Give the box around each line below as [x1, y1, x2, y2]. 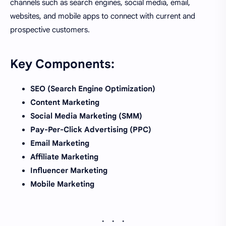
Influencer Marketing [30, 166, 107, 176]
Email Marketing [30, 139, 89, 148]
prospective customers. [10, 25, 90, 35]
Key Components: [10, 56, 115, 72]
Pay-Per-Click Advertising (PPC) [30, 125, 151, 135]
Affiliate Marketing [30, 152, 98, 162]
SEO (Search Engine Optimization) [30, 84, 155, 94]
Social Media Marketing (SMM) [30, 111, 142, 121]
